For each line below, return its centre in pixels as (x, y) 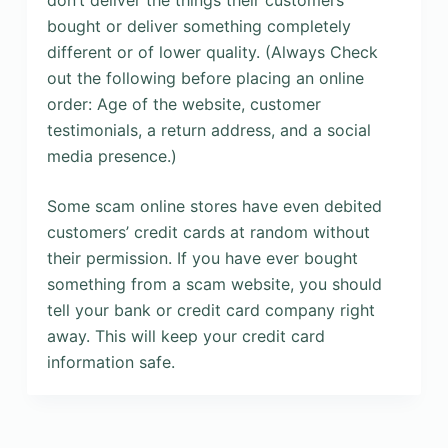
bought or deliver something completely (198, 26)
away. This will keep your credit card (185, 336)
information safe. (110, 362)
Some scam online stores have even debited (214, 206)
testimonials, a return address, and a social (208, 130)
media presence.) (111, 156)
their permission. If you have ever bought (202, 258)
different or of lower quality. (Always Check (212, 52)
